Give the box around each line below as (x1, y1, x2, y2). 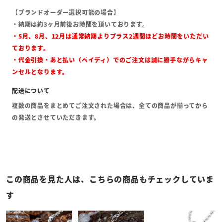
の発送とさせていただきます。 (12, 113, 101, 122)
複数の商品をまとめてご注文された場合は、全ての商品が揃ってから (12, 101, 208, 110)
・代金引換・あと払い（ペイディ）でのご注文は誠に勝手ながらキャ (12, 55, 208, 64)
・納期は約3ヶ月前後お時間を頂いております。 (12, 20, 149, 29)
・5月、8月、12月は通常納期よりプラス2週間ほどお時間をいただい (12, 32, 209, 41)
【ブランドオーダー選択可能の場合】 (12, 8, 120, 17)
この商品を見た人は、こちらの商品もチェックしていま (6, 173, 215, 185)
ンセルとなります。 (12, 67, 69, 76)
